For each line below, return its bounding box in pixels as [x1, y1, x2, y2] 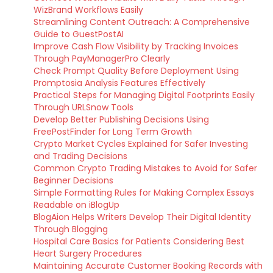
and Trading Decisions [34, 150, 127, 162]
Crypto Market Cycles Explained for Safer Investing [34, 138, 248, 150]
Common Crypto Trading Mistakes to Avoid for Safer [34, 162, 257, 174]
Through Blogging [34, 223, 108, 235]
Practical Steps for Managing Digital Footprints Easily [34, 89, 255, 101]
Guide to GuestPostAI [34, 28, 124, 40]
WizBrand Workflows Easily [34, 4, 143, 16]
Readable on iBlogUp [34, 199, 119, 211]
